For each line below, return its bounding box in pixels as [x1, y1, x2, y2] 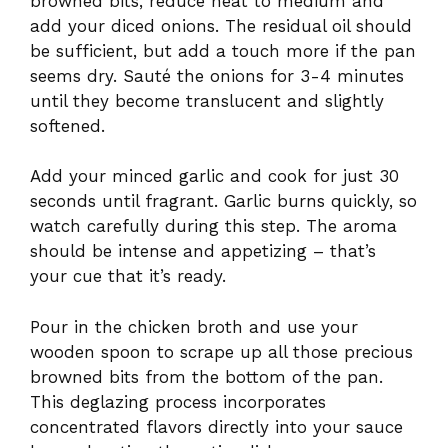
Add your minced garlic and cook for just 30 [30, 166, 399, 187]
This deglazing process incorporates [30, 391, 326, 412]
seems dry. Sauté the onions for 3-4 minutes [30, 65, 404, 86]
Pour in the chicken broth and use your [30, 316, 358, 337]
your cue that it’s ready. [30, 266, 226, 287]
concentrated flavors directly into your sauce [30, 416, 403, 437]
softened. [30, 115, 105, 136]
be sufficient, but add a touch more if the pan [30, 40, 416, 61]
